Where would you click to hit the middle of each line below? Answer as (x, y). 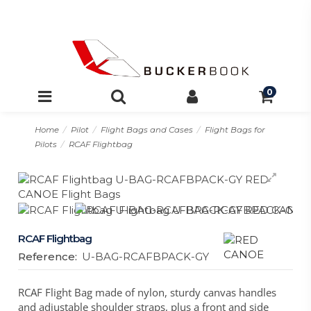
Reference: (48, 257)
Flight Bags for (235, 130)
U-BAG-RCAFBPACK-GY (146, 257)
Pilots (45, 145)
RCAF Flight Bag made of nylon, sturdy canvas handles (148, 293)
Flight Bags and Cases (146, 130)
